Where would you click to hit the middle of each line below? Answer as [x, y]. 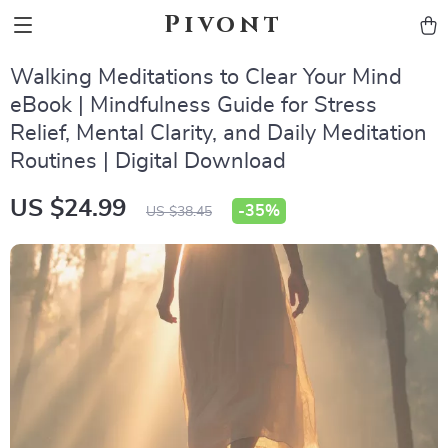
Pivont [224, 25]
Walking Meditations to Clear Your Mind [206, 77]
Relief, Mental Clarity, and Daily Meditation [218, 133]
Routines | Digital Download [148, 161]
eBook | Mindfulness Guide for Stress [193, 105]
